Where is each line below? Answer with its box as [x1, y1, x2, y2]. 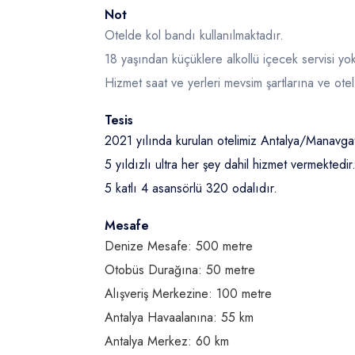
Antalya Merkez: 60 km [105, 332, 229, 350]
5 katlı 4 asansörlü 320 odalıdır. [105, 179, 277, 197]
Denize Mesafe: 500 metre [105, 237, 253, 255]
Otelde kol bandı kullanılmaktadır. [105, 26, 284, 44]
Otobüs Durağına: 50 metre [105, 261, 255, 279]
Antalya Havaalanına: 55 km [105, 308, 254, 326]
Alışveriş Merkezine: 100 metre [105, 284, 272, 303]
